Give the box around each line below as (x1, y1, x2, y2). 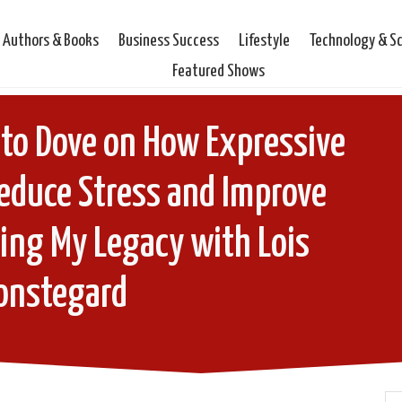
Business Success (118, 32, 220, 49)
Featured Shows (172, 63, 266, 80)
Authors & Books (3, 32, 100, 49)
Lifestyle (239, 32, 291, 49)
